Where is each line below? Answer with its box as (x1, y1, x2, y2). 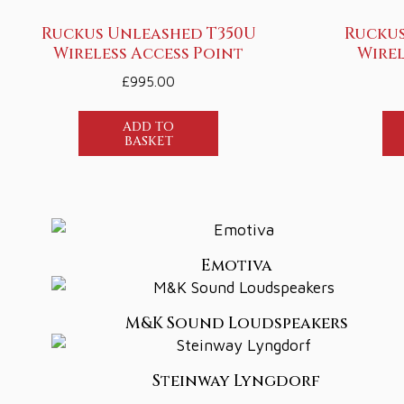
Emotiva (200, 254, 272, 277)
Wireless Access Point (53, 42, 244, 65)
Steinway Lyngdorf (152, 370, 321, 392)
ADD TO (123, 118, 175, 136)
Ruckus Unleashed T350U (41, 23, 256, 45)
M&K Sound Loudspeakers (124, 312, 348, 335)
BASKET (124, 133, 173, 151)
